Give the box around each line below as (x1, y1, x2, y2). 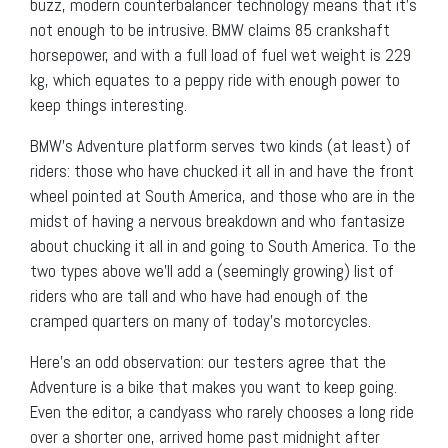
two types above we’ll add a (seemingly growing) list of (30, 259, 394, 282)
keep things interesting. (30, 93, 187, 116)
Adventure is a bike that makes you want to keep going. (30, 375, 397, 398)
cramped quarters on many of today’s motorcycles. (30, 309, 371, 332)
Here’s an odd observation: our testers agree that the (30, 350, 386, 373)
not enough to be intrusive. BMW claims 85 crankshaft (30, 18, 390, 41)
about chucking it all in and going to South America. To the (30, 234, 416, 257)
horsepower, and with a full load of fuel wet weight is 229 (30, 43, 411, 66)
